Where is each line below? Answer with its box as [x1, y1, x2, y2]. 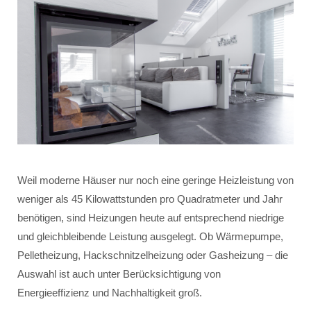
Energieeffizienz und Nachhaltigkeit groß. [17, 287, 202, 299]
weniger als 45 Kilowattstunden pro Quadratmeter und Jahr [17, 193, 283, 205]
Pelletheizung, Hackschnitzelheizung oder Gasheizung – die [17, 249, 288, 262]
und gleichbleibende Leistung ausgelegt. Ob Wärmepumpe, [17, 230, 283, 243]
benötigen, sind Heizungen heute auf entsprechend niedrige [17, 212, 284, 224]
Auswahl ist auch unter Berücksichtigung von [17, 268, 221, 280]
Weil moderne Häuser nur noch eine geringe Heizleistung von [17, 174, 294, 187]
